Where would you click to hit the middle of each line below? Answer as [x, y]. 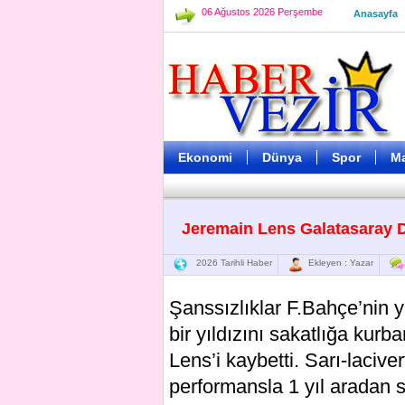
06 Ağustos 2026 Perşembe [262, 12]
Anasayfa [376, 14]
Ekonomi [205, 157]
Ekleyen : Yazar [338, 263]
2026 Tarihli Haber [230, 263]
